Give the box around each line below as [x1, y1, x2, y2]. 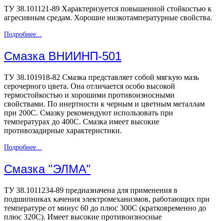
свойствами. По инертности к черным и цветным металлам [4, 100, 205, 109]
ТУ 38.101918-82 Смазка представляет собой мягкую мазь [4, 73, 199, 82]
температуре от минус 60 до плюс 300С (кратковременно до [4, 204, 206, 213]
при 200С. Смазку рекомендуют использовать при [4, 109, 173, 117]
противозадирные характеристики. [4, 126, 122, 135]
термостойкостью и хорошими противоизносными [4, 91, 175, 100]
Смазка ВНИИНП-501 [4, 49, 121, 63]
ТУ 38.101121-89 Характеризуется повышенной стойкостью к [4, 4, 212, 13]
